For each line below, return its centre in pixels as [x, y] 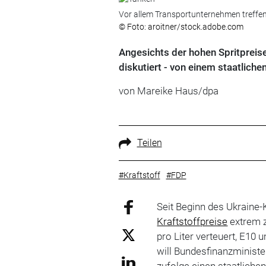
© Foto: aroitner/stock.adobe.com [181, 26]
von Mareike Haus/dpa [168, 91]
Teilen [149, 142]
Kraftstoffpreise [192, 221]
